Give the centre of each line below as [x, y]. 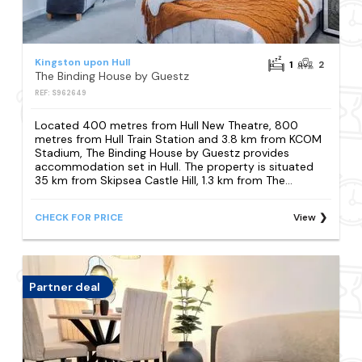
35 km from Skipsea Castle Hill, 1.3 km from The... [164, 181]
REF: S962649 [61, 93]
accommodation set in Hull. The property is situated [175, 167]
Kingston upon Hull [83, 63]
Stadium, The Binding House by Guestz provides [162, 153]
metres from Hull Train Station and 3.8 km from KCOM [179, 139]
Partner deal [65, 287]
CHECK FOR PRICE [79, 217]
